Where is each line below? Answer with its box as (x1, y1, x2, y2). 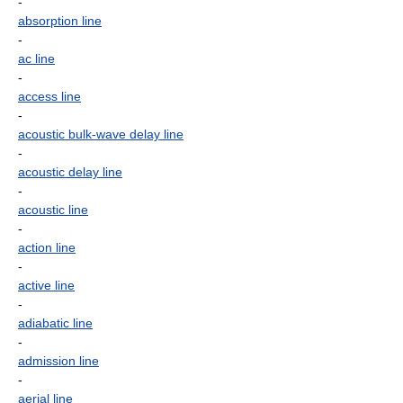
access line (18, 89, 81, 103)
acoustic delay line (18, 165, 122, 179)
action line (18, 240, 76, 255)
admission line (18, 354, 99, 368)
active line (18, 278, 75, 292)
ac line (18, 51, 55, 66)
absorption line (18, 13, 102, 28)
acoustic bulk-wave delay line (18, 127, 184, 141)
